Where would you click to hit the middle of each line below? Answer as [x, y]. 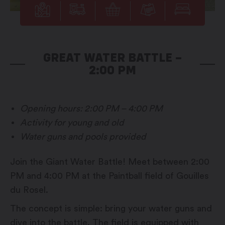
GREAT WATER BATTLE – [113, 58]
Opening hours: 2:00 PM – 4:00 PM [91, 109]
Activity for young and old [72, 123]
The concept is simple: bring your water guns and [111, 209]
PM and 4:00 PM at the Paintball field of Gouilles [109, 176]
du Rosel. [29, 190]
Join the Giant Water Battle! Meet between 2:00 [110, 162]
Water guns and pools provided [83, 137]
